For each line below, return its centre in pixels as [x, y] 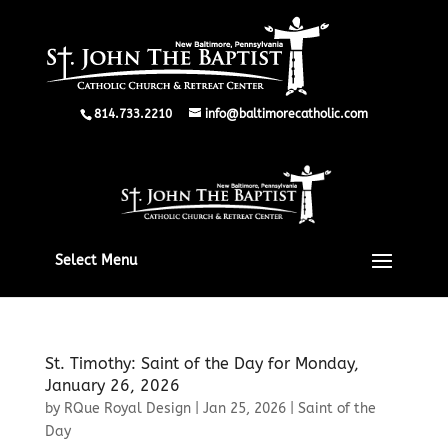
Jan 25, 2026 [244, 408]
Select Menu [95, 260]
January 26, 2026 [112, 385]
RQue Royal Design [127, 408]
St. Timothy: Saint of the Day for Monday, [201, 363]
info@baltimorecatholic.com [286, 114]
